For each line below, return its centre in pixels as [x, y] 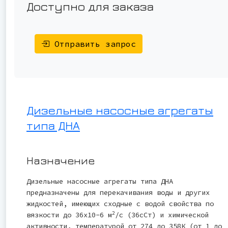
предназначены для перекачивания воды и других [118, 192]
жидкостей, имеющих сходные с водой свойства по [120, 203]
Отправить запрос [93, 44]
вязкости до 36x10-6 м [69, 215]
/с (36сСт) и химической [162, 215]
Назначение [61, 160]
